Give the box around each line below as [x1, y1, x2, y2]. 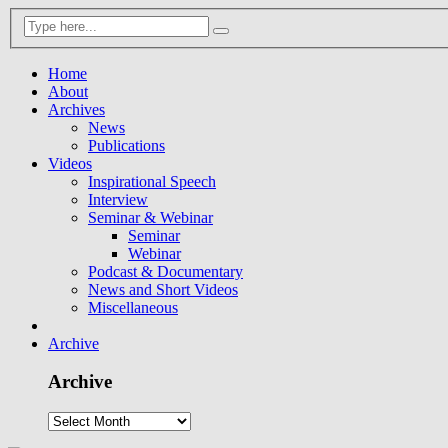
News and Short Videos [88, 280, 238, 298]
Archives [48, 100, 105, 118]
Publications [88, 136, 165, 154]
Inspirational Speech [88, 172, 216, 190]
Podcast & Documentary [88, 262, 243, 280]
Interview [88, 190, 148, 208]
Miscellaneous [88, 298, 178, 316]
